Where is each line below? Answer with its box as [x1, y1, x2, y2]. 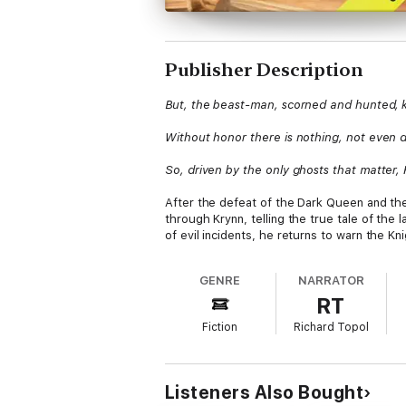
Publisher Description [165, 59, 363, 81]
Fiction [202, 321, 238, 333]
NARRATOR [298, 274, 364, 287]
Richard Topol [293, 321, 369, 333]
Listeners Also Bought [165, 382, 364, 403]
